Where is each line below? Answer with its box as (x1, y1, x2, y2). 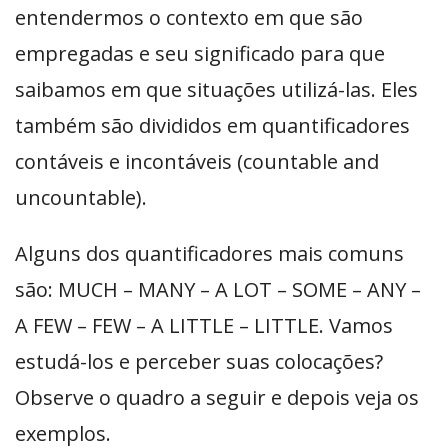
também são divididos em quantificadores (15, 112, 410, 140)
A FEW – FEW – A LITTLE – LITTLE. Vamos (15, 312, 393, 340)
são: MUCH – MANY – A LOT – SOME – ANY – (15, 276, 421, 304)
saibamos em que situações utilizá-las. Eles (15, 76, 418, 104)
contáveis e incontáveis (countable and (15, 148, 379, 176)
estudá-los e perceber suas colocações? (15, 348, 383, 376)
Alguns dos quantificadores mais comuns (15, 240, 404, 268)
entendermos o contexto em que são (15, 4, 363, 32)
